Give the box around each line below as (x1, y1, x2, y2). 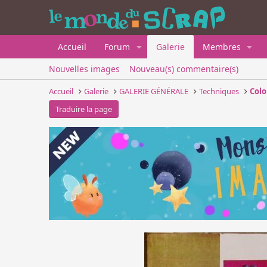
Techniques (199, 86, 240, 97)
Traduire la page (55, 104, 112, 114)
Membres (202, 41, 241, 52)
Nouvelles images (49, 63, 120, 74)
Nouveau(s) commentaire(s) (129, 63, 238, 74)
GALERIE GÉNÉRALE (119, 86, 189, 97)
